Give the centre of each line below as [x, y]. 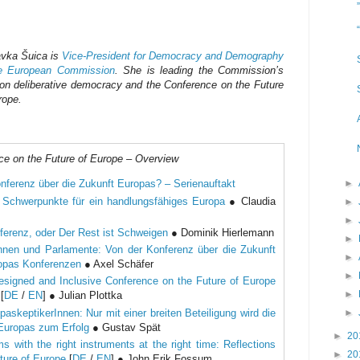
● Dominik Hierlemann [221, 232]
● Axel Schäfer [117, 264]
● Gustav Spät [125, 327]
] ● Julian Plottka [82, 296]
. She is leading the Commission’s [199, 71]
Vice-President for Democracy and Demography [173, 56]
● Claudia [251, 201]
